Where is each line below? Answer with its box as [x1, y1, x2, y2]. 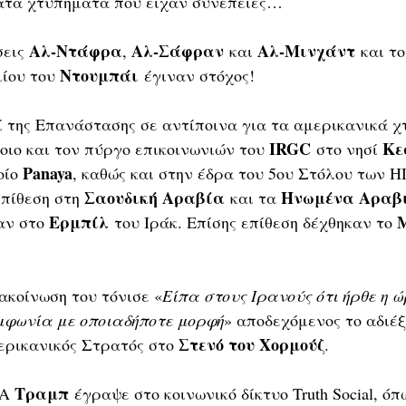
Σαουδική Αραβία [84, 186, 225, 210]
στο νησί [311, 138, 382, 160]
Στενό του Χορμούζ [179, 333, 324, 357]
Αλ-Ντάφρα [29, 39, 122, 63]
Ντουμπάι [60, 63, 139, 88]
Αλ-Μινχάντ [257, 39, 355, 63]
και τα [225, 187, 281, 209]
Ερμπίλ [49, 210, 109, 235]
